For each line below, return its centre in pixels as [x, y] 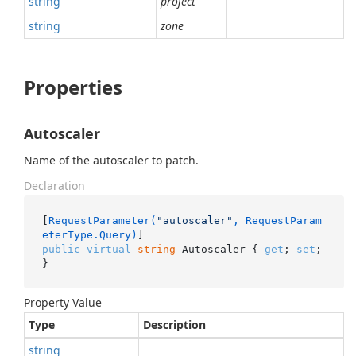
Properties [73, 87]
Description [174, 325]
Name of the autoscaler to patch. [111, 160]
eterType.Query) [89, 234]
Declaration [54, 186]
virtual [108, 249]
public [61, 249]
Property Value [63, 302]
